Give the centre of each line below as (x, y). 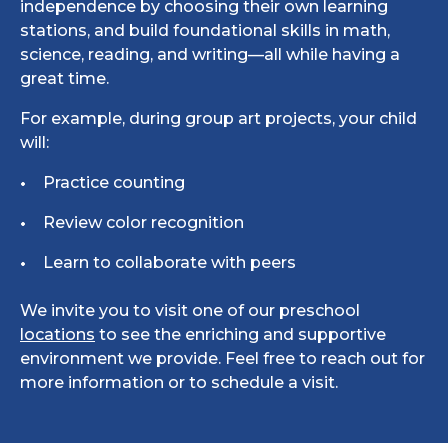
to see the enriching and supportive (240, 334)
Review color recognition (143, 222)
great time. (64, 78)
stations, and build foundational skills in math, (205, 30)
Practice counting (114, 182)
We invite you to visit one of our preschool (190, 310)
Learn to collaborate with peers (169, 262)
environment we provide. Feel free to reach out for (222, 358)
